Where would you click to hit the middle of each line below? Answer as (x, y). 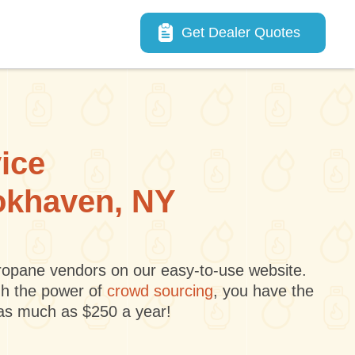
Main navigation (200, 24)
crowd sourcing (160, 291)
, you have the (263, 291)
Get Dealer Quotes (241, 32)
